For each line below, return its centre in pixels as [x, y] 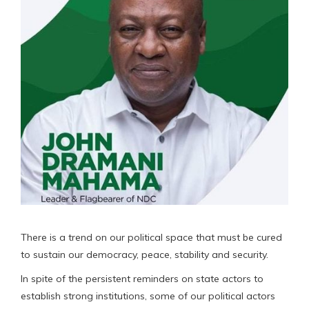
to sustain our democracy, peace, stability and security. [144, 254]
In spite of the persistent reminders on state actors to [142, 278]
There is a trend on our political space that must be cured [151, 237]
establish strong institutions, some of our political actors [148, 296]
